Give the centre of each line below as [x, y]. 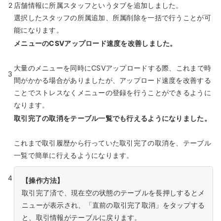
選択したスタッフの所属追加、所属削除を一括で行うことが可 [112, 18]
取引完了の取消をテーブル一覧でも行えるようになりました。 [112, 118]
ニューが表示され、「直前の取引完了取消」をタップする [113, 205]
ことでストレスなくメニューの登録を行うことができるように [112, 93]
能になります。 [38, 30]
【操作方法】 [43, 181]
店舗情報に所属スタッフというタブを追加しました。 [98, 5]
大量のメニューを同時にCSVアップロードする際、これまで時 [113, 68]
